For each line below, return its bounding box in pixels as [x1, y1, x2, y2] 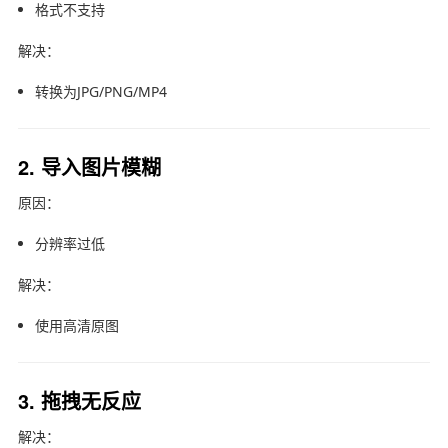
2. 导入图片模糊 [17, 151, 161, 181]
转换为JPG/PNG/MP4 [34, 81, 167, 101]
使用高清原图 [34, 315, 119, 335]
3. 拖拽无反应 [17, 385, 141, 415]
